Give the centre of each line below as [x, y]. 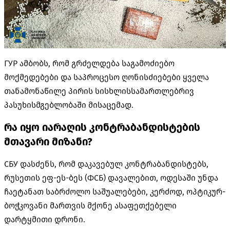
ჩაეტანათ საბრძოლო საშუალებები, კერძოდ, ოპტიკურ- [115, 191]
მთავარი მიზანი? [48, 141]
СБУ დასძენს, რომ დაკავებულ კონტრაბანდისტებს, [106, 164]
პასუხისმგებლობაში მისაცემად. [69, 105]
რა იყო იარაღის [47, 127]
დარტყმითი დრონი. [45, 219]
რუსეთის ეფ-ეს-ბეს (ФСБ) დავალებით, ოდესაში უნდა [111, 178]
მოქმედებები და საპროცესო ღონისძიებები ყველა [107, 77]
